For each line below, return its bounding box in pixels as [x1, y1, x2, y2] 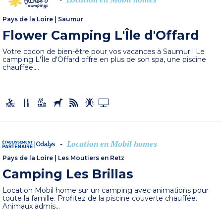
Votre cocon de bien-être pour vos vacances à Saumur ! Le [2, 47, 205, 56]
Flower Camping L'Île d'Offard [2, 28, 200, 43]
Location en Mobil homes [67, 138, 158, 150]
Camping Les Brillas [2, 166, 134, 182]
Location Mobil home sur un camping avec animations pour [2, 186, 209, 195]
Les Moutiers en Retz [58, 154, 125, 162]
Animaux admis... [2, 202, 60, 211]
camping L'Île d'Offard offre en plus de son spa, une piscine [2, 55, 207, 64]
